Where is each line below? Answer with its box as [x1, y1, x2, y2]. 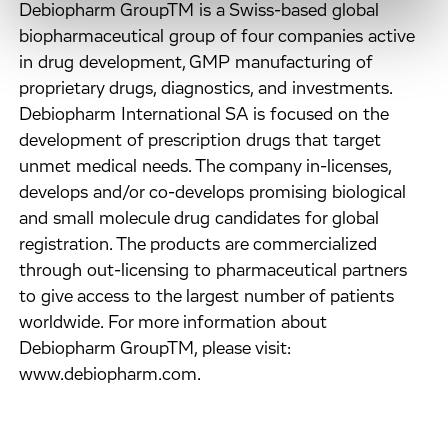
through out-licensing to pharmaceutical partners [19, 262, 408, 280]
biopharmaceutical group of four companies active [19, 28, 415, 46]
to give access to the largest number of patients [19, 288, 395, 306]
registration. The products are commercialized [19, 236, 378, 254]
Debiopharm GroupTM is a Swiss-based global [19, 2, 380, 20]
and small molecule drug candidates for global [19, 210, 380, 228]
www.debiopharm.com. [19, 366, 202, 384]
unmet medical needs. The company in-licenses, [19, 158, 392, 176]
